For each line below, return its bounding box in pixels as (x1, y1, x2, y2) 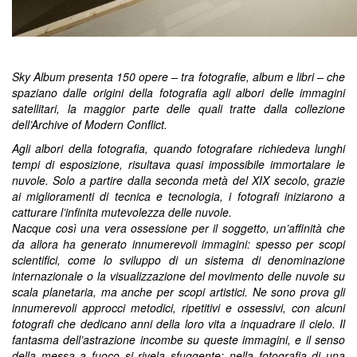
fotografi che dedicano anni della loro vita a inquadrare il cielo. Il (12, 316, 345, 331)
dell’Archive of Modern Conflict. (12, 116, 167, 132)
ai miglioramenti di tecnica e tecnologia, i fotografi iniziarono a (12, 188, 345, 204)
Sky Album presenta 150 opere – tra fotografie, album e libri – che (12, 69, 345, 84)
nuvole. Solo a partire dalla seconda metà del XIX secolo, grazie (12, 172, 345, 188)
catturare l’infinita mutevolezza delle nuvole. (12, 204, 232, 220)
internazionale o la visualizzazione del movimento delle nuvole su (12, 268, 345, 284)
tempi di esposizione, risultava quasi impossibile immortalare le (12, 156, 345, 172)
